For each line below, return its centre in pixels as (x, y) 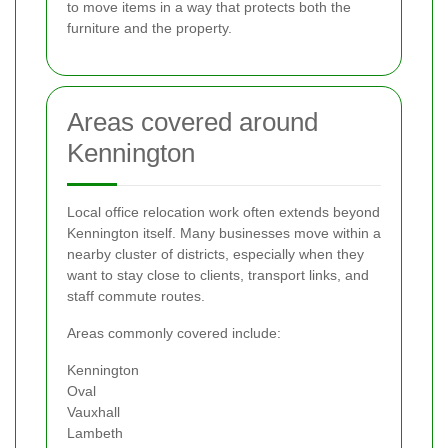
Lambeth (95, 432)
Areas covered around (192, 121)
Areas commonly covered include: (174, 332)
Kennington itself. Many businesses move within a (224, 232)
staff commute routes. (136, 295)
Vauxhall (93, 411)
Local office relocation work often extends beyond (223, 211)
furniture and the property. (149, 27)
